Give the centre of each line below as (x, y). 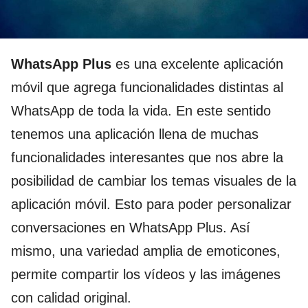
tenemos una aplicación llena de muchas (135, 134)
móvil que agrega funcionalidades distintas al (147, 87)
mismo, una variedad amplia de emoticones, (146, 251)
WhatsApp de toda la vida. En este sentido (141, 111)
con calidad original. (71, 298)
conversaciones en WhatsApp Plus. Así (131, 228)
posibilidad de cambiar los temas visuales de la (154, 181)
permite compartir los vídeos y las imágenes (146, 274)
